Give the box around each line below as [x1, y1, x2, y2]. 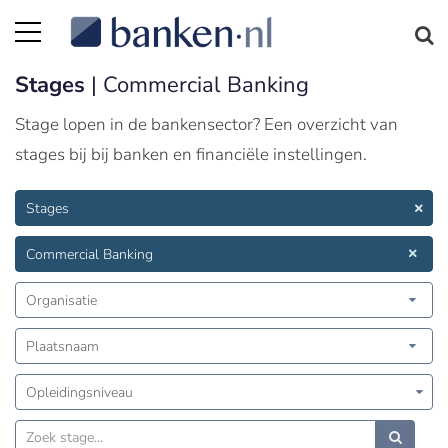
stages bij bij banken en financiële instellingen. [15, 143, 367, 166]
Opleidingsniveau [26, 383, 133, 402]
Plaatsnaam [26, 337, 99, 356]
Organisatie [26, 291, 97, 310]
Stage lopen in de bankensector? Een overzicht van [15, 113, 398, 136]
